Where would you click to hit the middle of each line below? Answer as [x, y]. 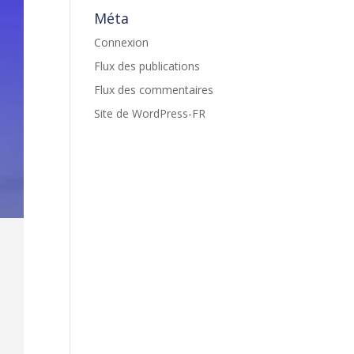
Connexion [122, 42]
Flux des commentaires [154, 90]
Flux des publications [147, 66]
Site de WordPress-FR [150, 113]
